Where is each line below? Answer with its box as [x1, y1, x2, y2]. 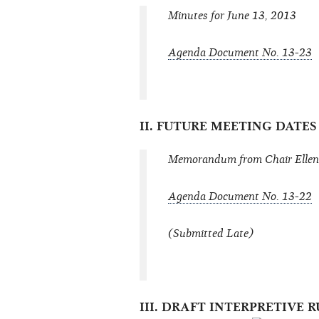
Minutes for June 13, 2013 [168, 9, 296, 23]
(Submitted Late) [168, 227, 253, 241]
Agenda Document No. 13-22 [168, 190, 312, 204]
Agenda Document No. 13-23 [168, 46, 312, 60]
